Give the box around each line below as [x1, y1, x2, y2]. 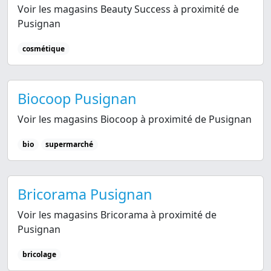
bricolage [22, 249, 56, 260]
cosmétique [22, 43, 65, 54]
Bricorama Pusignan [18, 184, 152, 204]
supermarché [45, 139, 94, 149]
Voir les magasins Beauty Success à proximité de [18, 2, 239, 16]
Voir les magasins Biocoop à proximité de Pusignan [18, 112, 252, 126]
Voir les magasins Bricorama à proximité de [18, 207, 217, 221]
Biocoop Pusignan [18, 88, 137, 108]
